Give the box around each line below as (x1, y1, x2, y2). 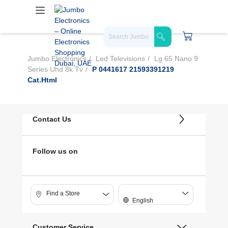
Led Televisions (96, 54, 145, 63)
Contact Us (33, 115, 71, 123)
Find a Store (46, 189, 80, 197)
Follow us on (33, 147, 78, 155)
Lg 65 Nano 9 (152, 54, 198, 63)
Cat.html (27, 76, 57, 84)
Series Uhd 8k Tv (27, 65, 83, 73)
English (132, 197, 153, 204)
